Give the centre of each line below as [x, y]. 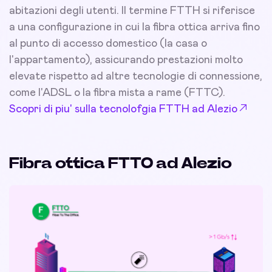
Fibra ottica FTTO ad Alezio [121, 164]
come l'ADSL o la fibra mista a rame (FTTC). [117, 93]
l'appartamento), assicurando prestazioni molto [126, 60]
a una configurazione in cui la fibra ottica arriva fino [134, 28]
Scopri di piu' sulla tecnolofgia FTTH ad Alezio [123, 110]
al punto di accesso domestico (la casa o [108, 44]
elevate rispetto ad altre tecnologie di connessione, [136, 77]
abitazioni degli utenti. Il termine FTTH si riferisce [132, 11]
